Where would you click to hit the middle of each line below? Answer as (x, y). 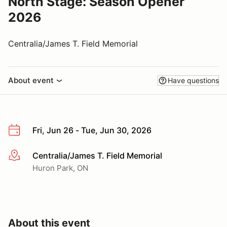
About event (31, 80)
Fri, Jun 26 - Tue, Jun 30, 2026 (92, 130)
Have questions (193, 80)
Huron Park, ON (60, 168)
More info (26, 156)
